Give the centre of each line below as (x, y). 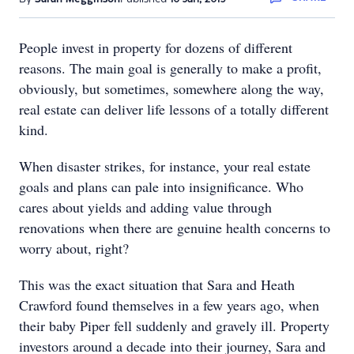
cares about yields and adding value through (145, 207)
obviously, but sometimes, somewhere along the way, (171, 88)
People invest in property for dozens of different (156, 47)
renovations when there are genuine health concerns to (175, 228)
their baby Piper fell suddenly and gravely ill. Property (174, 326)
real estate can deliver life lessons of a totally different (174, 109)
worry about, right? (74, 248)
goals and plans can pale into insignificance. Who (161, 186)
